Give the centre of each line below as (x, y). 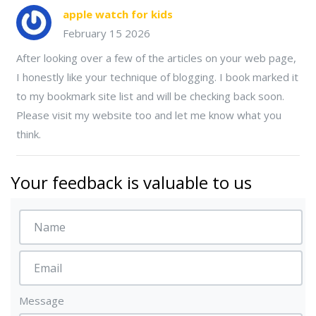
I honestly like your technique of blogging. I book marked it (157, 77)
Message (42, 300)
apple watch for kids (118, 14)
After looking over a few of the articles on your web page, (156, 58)
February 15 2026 (107, 33)
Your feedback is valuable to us (131, 182)
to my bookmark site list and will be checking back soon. (150, 96)
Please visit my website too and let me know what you (149, 115)
